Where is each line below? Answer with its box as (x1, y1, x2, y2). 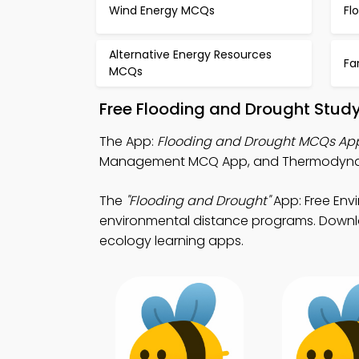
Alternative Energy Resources (109, 46, 272, 63)
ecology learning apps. (99, 232, 244, 250)
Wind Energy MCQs (109, 2, 215, 18)
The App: (99, 132, 157, 151)
